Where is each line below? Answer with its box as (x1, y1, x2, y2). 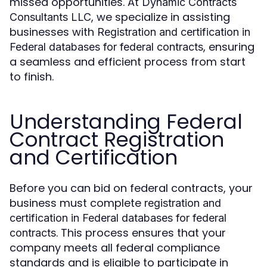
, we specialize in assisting (91, 10, 230, 24)
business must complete (10, 195, 144, 210)
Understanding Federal (10, 107, 243, 136)
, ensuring (203, 39, 254, 54)
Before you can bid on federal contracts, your (10, 181, 253, 195)
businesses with (10, 24, 97, 39)
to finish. (10, 69, 54, 84)
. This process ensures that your (56, 225, 226, 240)
